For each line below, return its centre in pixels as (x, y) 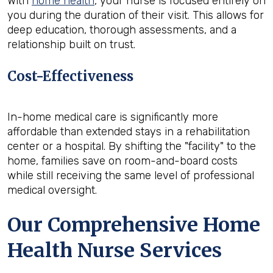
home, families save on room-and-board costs (122, 161)
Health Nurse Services (115, 250)
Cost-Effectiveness (70, 76)
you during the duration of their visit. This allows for (136, 15)
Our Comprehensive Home (134, 225)
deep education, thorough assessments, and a (122, 30)
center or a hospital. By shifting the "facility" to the (132, 146)
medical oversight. (52, 190)
